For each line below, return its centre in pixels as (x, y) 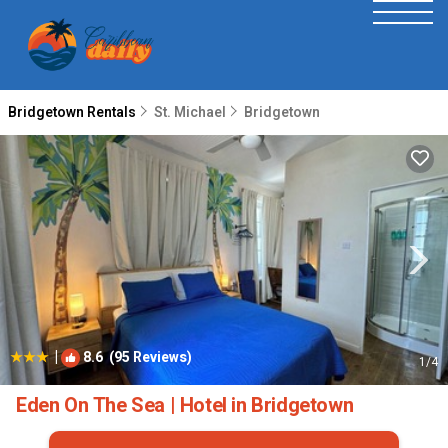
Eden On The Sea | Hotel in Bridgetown (185, 405)
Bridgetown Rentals (73, 112)
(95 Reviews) (147, 357)
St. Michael (190, 112)
